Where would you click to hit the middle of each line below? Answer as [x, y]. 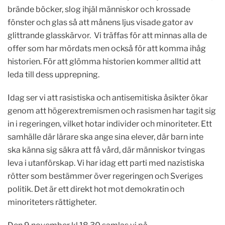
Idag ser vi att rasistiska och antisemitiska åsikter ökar [108, 98]
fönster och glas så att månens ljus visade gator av [100, 22]
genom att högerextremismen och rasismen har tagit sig [112, 111]
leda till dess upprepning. [53, 75]
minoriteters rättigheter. [52, 202]
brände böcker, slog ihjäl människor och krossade [99, 9]
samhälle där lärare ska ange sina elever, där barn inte [105, 137]
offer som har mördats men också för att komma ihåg [107, 48]
